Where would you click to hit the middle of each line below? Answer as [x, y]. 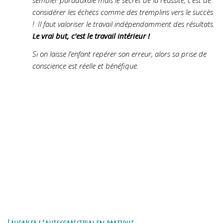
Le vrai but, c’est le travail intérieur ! [92, 36]
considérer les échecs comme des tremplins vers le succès [123, 12]
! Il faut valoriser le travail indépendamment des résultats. [123, 24]
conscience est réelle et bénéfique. [85, 65]
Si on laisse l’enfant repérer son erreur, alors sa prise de [119, 54]
